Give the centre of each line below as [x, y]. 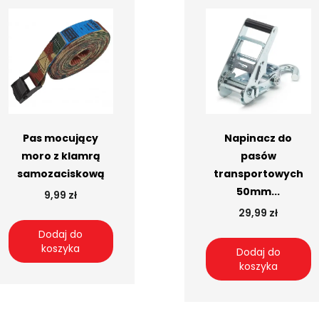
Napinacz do [258, 138]
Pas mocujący [61, 138]
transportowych [258, 173]
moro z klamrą [61, 156]
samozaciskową [61, 173]
